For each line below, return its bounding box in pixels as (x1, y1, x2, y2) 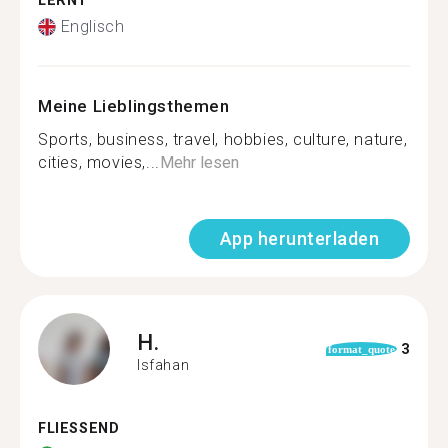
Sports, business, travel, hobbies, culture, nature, (38, 130, 408, 149)
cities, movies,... (38, 153, 160, 172)
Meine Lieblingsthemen (38, 96, 230, 116)
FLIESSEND (38, 420, 109, 437)
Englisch (60, 17, 125, 36)
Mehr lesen (159, 153, 239, 172)
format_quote (327, 343, 395, 355)
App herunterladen (219, 228, 379, 249)
